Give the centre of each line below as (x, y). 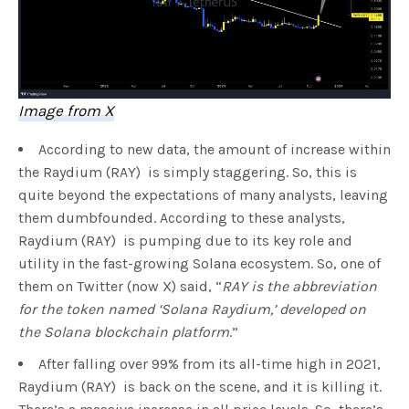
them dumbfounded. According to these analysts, (182, 217)
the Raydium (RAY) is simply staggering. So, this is (188, 172)
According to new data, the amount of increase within (215, 149)
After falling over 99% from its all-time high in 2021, (210, 363)
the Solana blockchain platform (124, 331)
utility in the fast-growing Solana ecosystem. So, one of (199, 263)
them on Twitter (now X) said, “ (120, 286)
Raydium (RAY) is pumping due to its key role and (185, 240)
